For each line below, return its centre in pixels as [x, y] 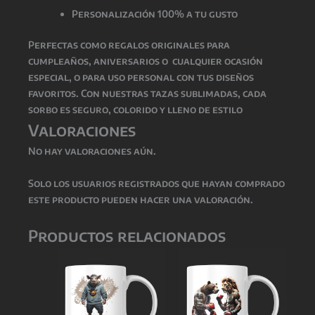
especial [49, 77]
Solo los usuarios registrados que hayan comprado [156, 183]
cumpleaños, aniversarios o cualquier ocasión [146, 61]
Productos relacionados [127, 235]
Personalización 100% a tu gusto [155, 14]
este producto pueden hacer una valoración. [141, 199]
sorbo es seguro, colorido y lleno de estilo [135, 110]
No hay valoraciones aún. [92, 151]
